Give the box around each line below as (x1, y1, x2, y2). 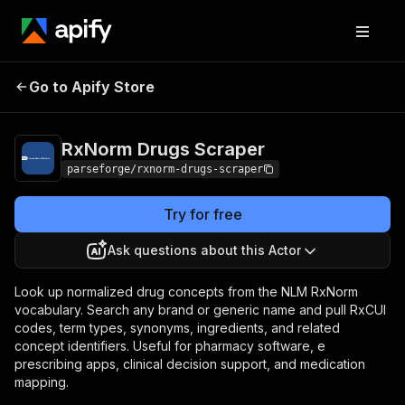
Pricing (235, 77, 272, 91)
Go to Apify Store (29, 78, 155, 96)
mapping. (14, 374, 69, 390)
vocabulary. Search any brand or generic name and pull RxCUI (14, 302, 386, 317)
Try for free (163, 205, 242, 223)
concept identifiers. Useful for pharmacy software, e (14, 338, 325, 353)
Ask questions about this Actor (108, 242, 301, 258)
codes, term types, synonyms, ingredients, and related (14, 320, 340, 335)
